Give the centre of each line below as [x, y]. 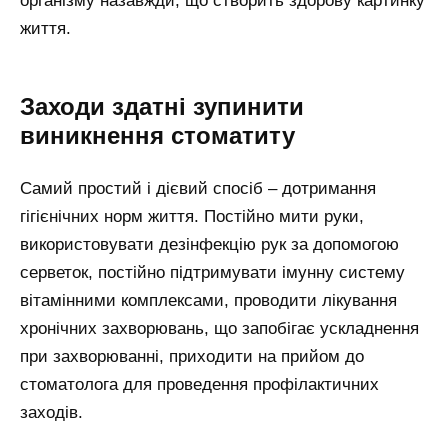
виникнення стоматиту [157, 136]
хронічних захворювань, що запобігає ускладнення [219, 328]
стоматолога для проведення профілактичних [199, 384]
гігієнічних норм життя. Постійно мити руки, [192, 216]
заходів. [51, 412]
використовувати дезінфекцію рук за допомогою [209, 244]
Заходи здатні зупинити [162, 107]
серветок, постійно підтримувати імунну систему [212, 272]
